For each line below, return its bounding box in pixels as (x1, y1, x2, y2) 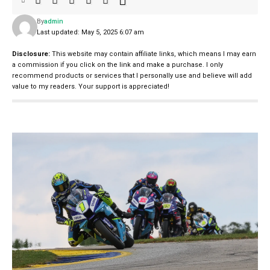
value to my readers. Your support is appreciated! (12, 82, 169, 90)
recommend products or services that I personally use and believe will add (12, 71, 252, 80)
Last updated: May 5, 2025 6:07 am (36, 28, 144, 36)
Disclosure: (12, 49, 50, 58)
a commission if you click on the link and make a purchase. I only (12, 60, 223, 69)
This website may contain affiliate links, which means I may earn (50, 49, 256, 58)
